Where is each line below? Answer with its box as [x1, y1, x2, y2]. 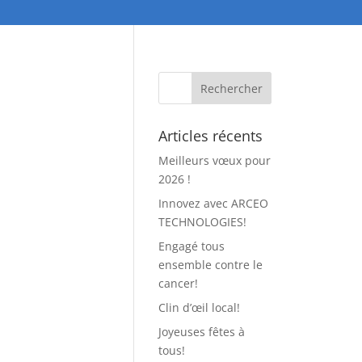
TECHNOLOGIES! [158, 214, 246, 229]
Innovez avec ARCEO [158, 196, 268, 211]
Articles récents [158, 126, 263, 145]
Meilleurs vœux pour [158, 153, 271, 168]
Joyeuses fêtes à [158, 324, 245, 339]
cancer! [158, 276, 198, 291]
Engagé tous [158, 238, 225, 254]
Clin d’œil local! [158, 300, 240, 315]
